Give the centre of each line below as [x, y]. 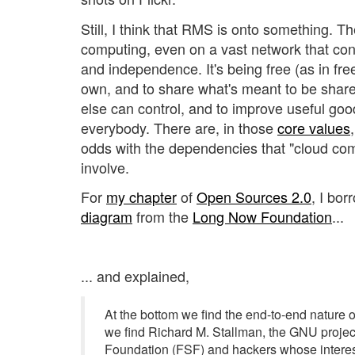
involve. [105, 167]
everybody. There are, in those [179, 127]
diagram [107, 217]
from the [162, 217]
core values [314, 127]
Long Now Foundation [262, 217]
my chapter [141, 197]
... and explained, [135, 276]
